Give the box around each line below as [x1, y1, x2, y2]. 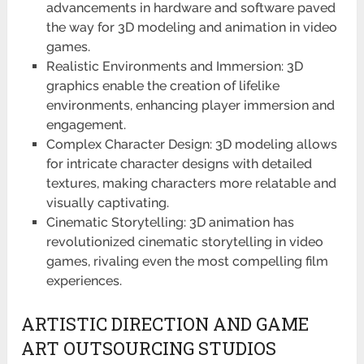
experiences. [45, 273, 122, 289]
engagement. [45, 117, 126, 133]
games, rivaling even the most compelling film [45, 253, 328, 270]
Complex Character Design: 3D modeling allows [45, 136, 337, 153]
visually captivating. [45, 195, 169, 211]
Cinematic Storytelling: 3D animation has [45, 214, 294, 231]
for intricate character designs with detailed [45, 156, 312, 172]
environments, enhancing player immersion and [45, 97, 335, 114]
